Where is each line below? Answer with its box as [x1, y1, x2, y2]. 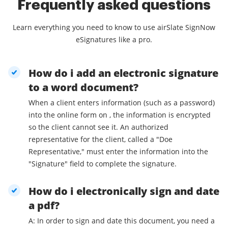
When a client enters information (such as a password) [28, 98, 215, 108]
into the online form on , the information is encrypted [28, 110, 211, 120]
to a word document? [28, 80, 138, 95]
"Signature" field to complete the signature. [28, 159, 177, 169]
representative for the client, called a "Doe [28, 134, 173, 145]
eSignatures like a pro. [76, 35, 152, 45]
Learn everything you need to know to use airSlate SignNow [13, 22, 215, 33]
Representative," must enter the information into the [28, 147, 208, 157]
